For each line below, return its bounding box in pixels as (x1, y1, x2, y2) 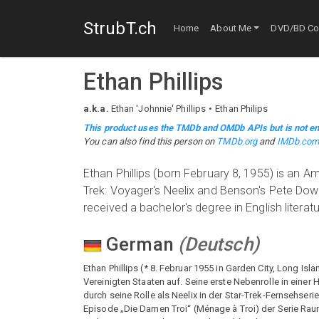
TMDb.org (216, 136, 258, 147)
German (106, 234, 174, 255)
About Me (210, 23, 252, 34)
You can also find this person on (83, 136, 217, 147)
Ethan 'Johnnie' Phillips (110, 103, 206, 114)
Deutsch (184, 234, 253, 255)
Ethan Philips (215, 103, 268, 114)
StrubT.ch (83, 18, 157, 38)
